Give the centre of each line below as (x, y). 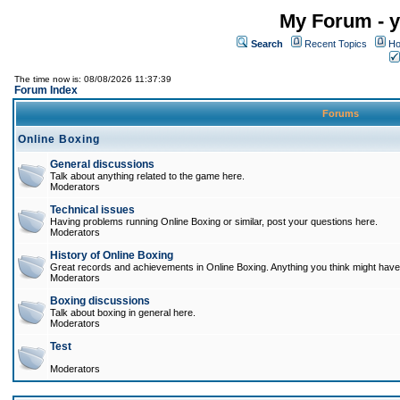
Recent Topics (336, 44)
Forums (341, 113)
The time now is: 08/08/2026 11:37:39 (93, 79)
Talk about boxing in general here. (123, 312)
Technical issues (92, 210)
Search (267, 44)
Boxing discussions (100, 301)
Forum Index (46, 90)
